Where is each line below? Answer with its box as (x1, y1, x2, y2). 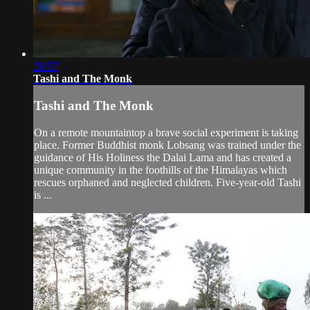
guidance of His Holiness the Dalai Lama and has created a (34, 152, 291, 164)
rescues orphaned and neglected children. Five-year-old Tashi (34, 176, 301, 189)
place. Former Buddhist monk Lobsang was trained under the (34, 139, 301, 152)
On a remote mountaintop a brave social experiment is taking (34, 127, 298, 139)
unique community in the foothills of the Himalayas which (34, 164, 287, 176)
